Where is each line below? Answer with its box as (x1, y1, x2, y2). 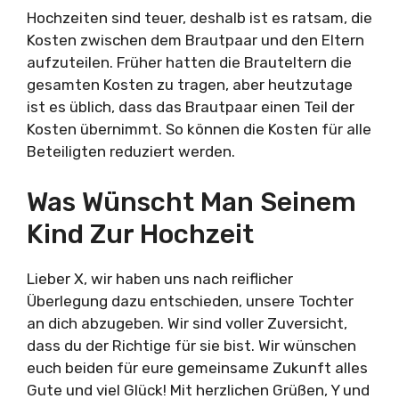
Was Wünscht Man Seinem (27, 185, 356, 218)
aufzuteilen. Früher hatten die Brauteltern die (27, 53, 352, 71)
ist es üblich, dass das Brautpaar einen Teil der (27, 98, 354, 116)
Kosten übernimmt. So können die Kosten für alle (27, 120, 371, 138)
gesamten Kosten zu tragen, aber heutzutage (27, 76, 353, 94)
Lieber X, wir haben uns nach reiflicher (27, 269, 293, 288)
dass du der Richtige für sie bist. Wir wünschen (27, 336, 356, 354)
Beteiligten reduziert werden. (27, 142, 235, 160)
